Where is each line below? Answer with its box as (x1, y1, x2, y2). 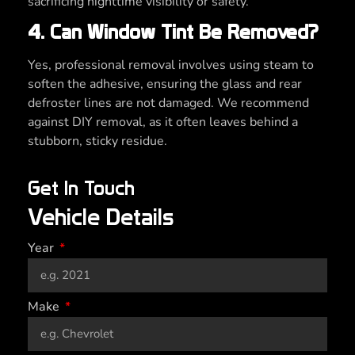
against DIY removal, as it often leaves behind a (28, 113, 298, 132)
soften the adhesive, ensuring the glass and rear (28, 75, 302, 94)
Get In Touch (28, 176, 135, 200)
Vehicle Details (28, 203, 174, 231)
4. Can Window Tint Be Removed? (28, 21, 318, 44)
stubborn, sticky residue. (28, 132, 167, 151)
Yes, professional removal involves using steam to (28, 56, 314, 74)
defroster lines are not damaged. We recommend (28, 94, 309, 113)
